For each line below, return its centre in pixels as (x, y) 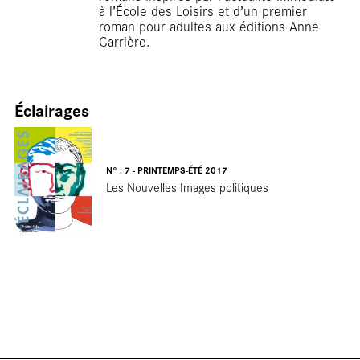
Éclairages (51, 109)
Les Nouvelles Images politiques (187, 186)
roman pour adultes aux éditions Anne (209, 25)
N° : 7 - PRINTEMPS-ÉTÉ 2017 (166, 170)
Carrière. (124, 41)
